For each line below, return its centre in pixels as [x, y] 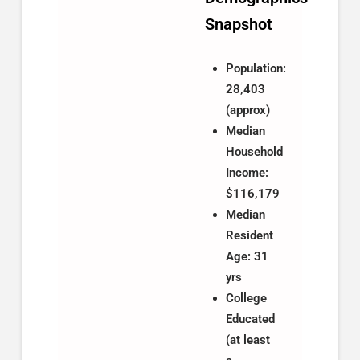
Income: [247, 173]
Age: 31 [247, 257]
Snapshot [239, 24]
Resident [249, 236]
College [246, 299]
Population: [256, 69]
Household [254, 152]
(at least [247, 340]
